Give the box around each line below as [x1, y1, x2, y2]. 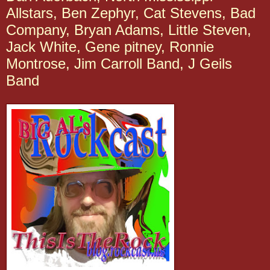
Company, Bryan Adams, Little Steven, [6, 22, 251, 38]
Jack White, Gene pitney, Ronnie [6, 39, 214, 55]
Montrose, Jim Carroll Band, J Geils [6, 55, 232, 72]
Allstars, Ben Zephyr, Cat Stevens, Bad [6, 5, 256, 21]
